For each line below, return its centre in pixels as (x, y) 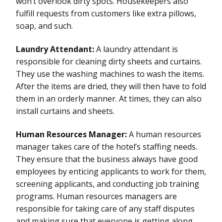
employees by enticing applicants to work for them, (111, 171)
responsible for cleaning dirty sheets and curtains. (109, 61)
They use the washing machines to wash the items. (110, 74)
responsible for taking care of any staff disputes (105, 208)
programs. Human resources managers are (96, 196)
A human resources (164, 134)
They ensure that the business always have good (107, 159)
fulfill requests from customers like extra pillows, (106, 13)
